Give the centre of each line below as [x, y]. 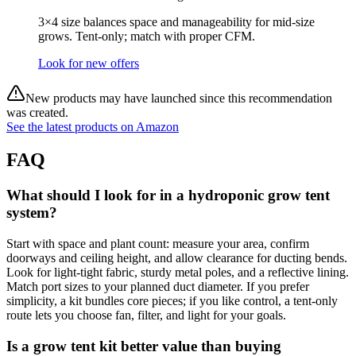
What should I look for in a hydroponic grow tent [168, 195]
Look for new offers [89, 63]
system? [32, 213]
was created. [37, 112]
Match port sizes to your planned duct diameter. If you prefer [158, 287]
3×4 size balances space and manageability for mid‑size [176, 21]
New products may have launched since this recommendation [179, 98]
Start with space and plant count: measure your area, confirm [158, 244]
